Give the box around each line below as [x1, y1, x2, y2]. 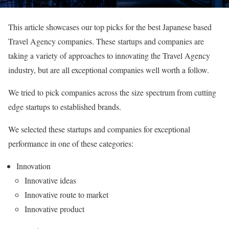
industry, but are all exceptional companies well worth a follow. [8, 64, 209, 75]
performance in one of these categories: [8, 138, 133, 149]
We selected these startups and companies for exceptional [8, 123, 190, 134]
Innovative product [25, 203, 84, 214]
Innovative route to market [25, 189, 108, 200]
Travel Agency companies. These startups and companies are [8, 35, 204, 47]
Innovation [16, 160, 51, 171]
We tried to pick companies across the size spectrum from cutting [8, 86, 216, 98]
